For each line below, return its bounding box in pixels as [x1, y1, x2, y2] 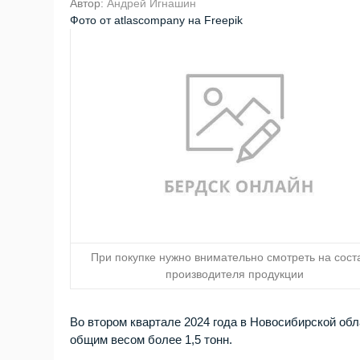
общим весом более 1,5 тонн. [70, 333, 233, 346]
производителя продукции [166, 268, 305, 280]
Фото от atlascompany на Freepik [70, 14, 243, 27]
